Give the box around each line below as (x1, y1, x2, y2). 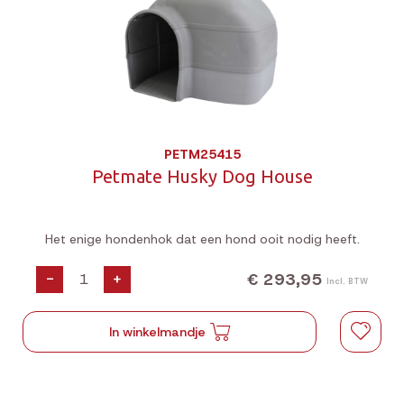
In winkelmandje (109, 324, 207, 340)
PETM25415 (163, 146, 241, 162)
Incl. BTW (326, 275, 368, 287)
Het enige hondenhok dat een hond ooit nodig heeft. (44, 231, 360, 247)
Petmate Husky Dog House (91, 166, 313, 187)
